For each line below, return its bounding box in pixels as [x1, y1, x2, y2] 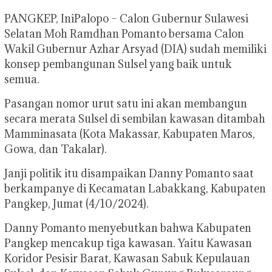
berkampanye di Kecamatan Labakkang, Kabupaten [4, 181, 266, 195]
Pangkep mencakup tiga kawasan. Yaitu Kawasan [4, 236, 252, 250]
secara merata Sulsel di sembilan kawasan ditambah [4, 111, 265, 126]
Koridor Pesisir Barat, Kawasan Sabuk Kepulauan [4, 251, 250, 265]
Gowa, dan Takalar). [4, 141, 107, 156]
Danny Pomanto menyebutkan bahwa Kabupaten [4, 220, 251, 235]
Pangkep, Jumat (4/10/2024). [4, 196, 149, 211]
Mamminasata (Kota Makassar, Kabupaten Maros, [4, 126, 255, 141]
